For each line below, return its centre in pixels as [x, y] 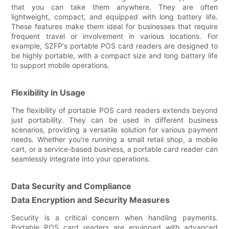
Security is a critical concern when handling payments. [114, 217]
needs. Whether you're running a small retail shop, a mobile [114, 139]
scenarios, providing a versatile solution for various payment [114, 129]
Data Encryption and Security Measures [91, 200]
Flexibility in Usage [49, 92]
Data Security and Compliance [72, 186]
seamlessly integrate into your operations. [81, 158]
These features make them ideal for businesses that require [114, 26]
